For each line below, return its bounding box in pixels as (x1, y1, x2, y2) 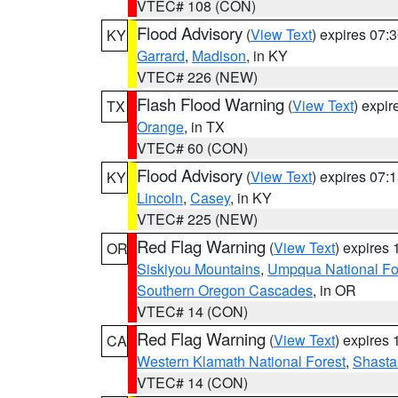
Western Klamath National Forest (137, 351, 346, 371)
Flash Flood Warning (137, 92, 284, 115)
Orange (137, 116, 184, 137)
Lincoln (137, 187, 183, 208)
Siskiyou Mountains (137, 259, 260, 279)
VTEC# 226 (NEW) (137, 67, 258, 87)
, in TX (184, 116, 225, 137)
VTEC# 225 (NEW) (137, 209, 258, 229)
